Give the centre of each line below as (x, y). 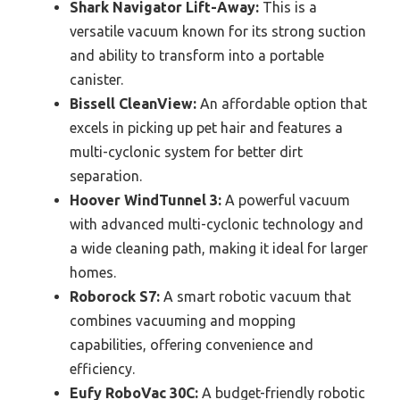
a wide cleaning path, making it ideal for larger (219, 248)
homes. (93, 272)
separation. (106, 176)
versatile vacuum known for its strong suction (218, 31)
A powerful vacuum (286, 200)
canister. (96, 79)
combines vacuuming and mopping (183, 321)
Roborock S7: (115, 296)
